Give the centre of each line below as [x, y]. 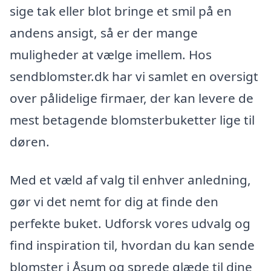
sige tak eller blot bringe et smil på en [121, 11]
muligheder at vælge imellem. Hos [111, 54]
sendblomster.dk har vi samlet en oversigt [134, 76]
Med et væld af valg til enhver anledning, [130, 180]
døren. [30, 141]
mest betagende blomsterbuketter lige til [132, 119]
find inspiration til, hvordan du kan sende [132, 245]
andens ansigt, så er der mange [104, 32]
